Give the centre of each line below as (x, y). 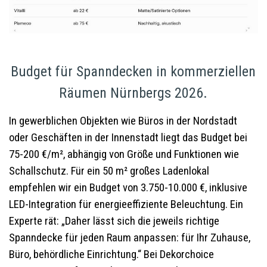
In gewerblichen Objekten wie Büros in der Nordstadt (123, 121)
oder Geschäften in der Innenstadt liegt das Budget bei (128, 137)
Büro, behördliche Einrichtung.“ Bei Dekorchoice (111, 254)
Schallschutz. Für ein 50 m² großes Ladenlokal (109, 171)
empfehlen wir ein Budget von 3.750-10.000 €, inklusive (128, 187)
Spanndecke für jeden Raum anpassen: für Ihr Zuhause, (130, 237)
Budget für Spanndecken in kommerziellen (133, 71)
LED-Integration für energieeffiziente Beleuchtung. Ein (126, 204)
